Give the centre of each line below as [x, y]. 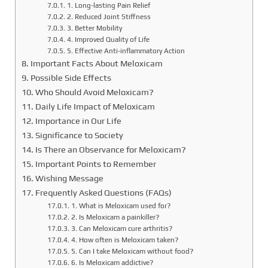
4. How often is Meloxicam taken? [124, 240]
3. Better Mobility [94, 28]
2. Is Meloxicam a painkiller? [115, 217]
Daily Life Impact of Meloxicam [95, 106]
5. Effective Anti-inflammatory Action [126, 51]
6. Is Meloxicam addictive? [112, 262]
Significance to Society [79, 135]
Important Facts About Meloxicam [96, 63]
